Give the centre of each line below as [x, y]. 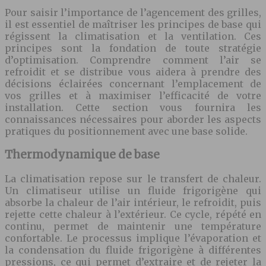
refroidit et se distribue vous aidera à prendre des [133, 72]
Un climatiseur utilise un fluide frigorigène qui [133, 191]
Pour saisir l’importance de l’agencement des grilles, [133, 12]
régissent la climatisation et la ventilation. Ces [133, 36]
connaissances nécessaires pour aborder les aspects [133, 119]
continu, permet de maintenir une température [133, 227]
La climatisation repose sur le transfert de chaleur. [133, 179]
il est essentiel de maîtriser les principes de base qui [133, 24]
